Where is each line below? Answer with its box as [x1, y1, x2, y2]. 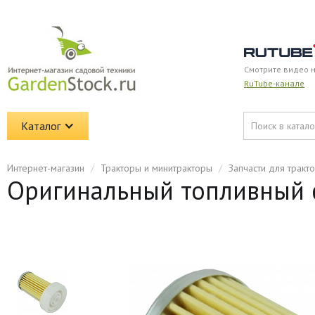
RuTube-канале [244, 78, 304, 89]
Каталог [21, 119, 60, 133]
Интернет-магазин [7, 162, 84, 174]
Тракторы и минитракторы [101, 162, 212, 174]
